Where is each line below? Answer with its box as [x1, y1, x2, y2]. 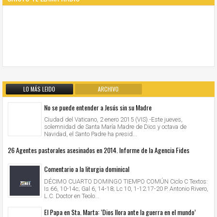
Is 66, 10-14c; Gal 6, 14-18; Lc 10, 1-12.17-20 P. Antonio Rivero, [44, 185, 208, 192]
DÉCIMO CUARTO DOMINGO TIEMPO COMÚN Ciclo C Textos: [44, 177, 208, 185]
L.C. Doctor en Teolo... [44, 192, 99, 200]
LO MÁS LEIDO [23, 84, 56, 93]
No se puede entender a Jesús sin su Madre [44, 102, 152, 112]
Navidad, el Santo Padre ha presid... [44, 130, 137, 138]
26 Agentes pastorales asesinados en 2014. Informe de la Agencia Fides [8, 145, 189, 155]
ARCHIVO [98, 84, 119, 93]
